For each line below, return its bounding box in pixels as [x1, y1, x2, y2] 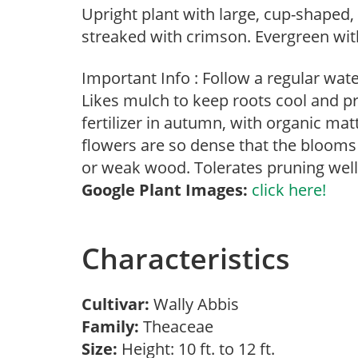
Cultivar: [82, 293, 153, 315]
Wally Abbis [153, 293, 247, 315]
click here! [252, 179, 326, 201]
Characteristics [82, 239, 290, 278]
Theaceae [139, 316, 221, 337]
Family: [82, 316, 139, 337]
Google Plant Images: [82, 179, 248, 201]
